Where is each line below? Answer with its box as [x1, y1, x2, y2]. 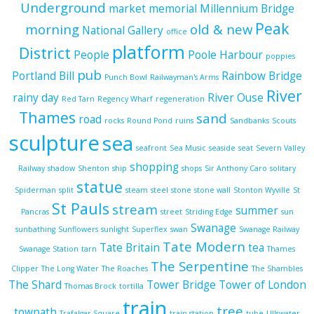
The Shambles [252, 264, 303, 273]
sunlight [100, 224, 129, 234]
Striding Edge [184, 207, 233, 217]
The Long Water [41, 264, 99, 273]
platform [112, 40, 185, 64]
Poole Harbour [188, 47, 263, 62]
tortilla [118, 281, 144, 291]
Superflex [131, 224, 168, 234]
